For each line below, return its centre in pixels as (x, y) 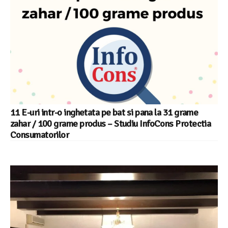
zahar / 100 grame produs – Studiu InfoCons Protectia (111, 124)
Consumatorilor (40, 135)
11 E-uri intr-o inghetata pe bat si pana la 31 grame (104, 112)
